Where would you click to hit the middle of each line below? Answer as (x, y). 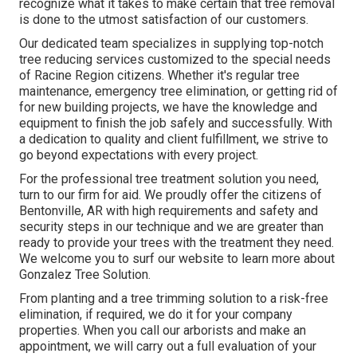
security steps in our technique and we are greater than (171, 227)
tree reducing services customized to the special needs (175, 60)
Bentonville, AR (61, 211)
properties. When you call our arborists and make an (163, 331)
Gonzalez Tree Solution (84, 275)
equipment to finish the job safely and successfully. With (176, 124)
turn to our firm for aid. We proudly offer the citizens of (171, 195)
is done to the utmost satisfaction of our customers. (164, 20)
